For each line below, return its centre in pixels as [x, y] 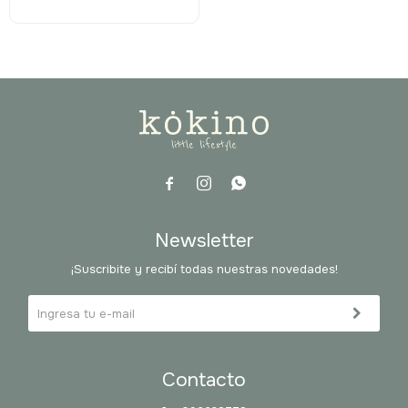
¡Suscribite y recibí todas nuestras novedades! [204, 269]
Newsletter [204, 240]
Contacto [204, 380]
